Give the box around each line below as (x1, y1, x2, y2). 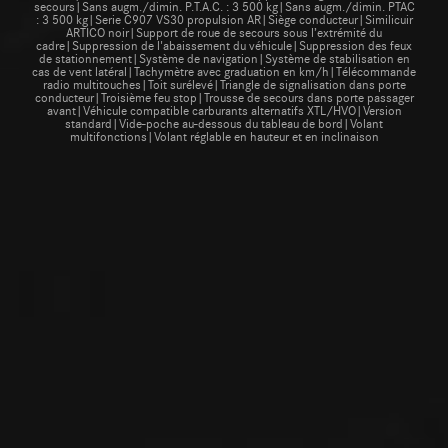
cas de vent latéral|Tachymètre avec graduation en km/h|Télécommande (32, 61, 416, 80)
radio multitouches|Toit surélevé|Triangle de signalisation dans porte (42, 74, 406, 93)
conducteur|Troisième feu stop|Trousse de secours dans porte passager (34, 87, 414, 106)
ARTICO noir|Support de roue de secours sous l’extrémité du (66, 22, 382, 41)
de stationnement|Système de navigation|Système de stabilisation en (38, 48, 410, 67)
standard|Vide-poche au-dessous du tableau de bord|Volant (65, 113, 383, 132)
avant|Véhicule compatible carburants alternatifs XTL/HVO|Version (46, 100, 402, 119)
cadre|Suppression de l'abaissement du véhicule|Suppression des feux (36, 35, 412, 54)
